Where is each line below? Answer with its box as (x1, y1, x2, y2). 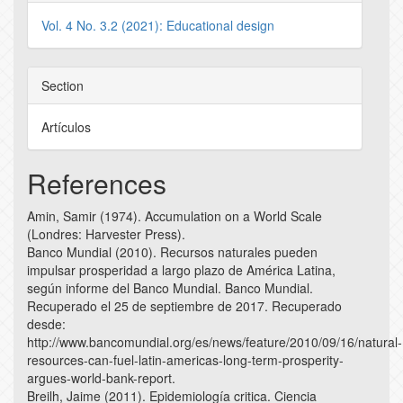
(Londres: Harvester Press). (27, 225, 185, 244)
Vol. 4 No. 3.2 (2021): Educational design (41, 16, 274, 35)
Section (41, 76, 84, 95)
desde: (27, 315, 66, 334)
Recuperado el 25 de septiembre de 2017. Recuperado (27, 297, 342, 316)
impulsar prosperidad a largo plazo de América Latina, (27, 261, 336, 280)
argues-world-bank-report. (27, 369, 175, 388)
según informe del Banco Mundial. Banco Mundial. (27, 279, 313, 298)
